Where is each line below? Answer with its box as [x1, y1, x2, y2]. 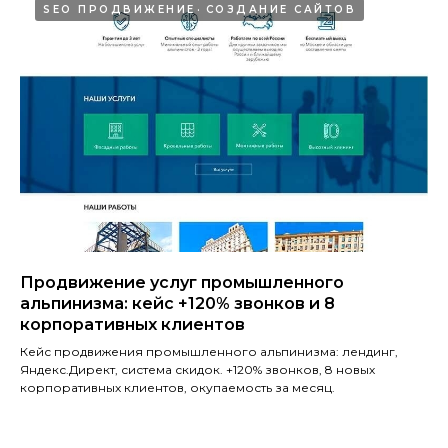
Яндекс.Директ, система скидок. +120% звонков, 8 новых [20, 361, 375, 377]
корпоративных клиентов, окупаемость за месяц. [20, 379, 335, 395]
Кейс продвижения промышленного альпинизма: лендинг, [20, 343, 398, 359]
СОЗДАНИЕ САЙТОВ [205, 2, 356, 16]
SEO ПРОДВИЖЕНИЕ [43, 2, 196, 16]
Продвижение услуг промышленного [20, 272, 344, 292]
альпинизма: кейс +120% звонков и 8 [20, 293, 335, 313]
